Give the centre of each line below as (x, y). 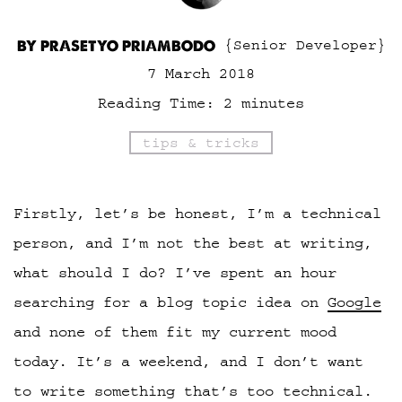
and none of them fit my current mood (175, 332)
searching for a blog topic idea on (170, 302)
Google (354, 302)
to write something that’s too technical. (193, 391)
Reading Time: (156, 103)
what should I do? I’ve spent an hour (175, 272)
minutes (273, 103)
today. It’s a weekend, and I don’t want (188, 361)
